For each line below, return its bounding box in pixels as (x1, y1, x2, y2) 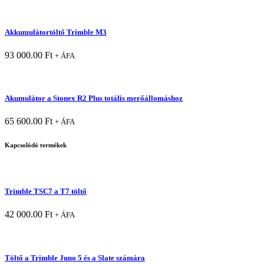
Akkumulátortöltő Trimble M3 (5, 27, 107, 37)
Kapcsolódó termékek (5, 141, 67, 149)
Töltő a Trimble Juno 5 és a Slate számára (5, 253, 145, 262)
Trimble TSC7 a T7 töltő (5, 187, 87, 196)
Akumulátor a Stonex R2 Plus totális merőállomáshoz (5, 93, 183, 103)
